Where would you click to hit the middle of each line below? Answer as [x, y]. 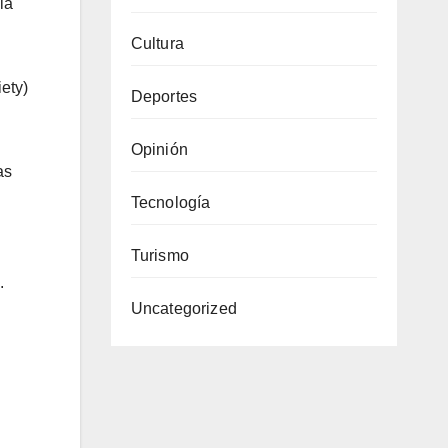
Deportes [164, 96]
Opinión [159, 149]
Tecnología [170, 202]
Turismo [159, 255]
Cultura [157, 43]
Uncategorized [184, 308]
